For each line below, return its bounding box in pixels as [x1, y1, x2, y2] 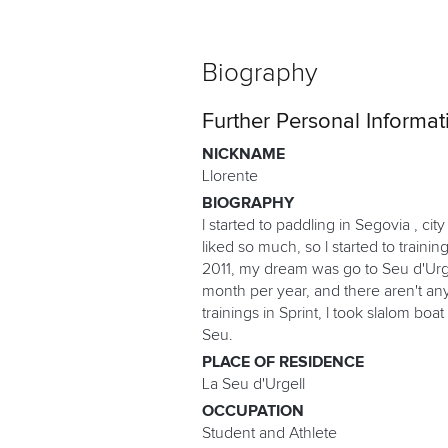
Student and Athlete [202, 425, 337, 442]
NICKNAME [202, 146, 285, 163]
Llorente [202, 168, 258, 185]
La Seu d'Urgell [202, 376, 305, 393]
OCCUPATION [202, 403, 304, 420]
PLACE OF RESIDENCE [202, 354, 364, 371]
